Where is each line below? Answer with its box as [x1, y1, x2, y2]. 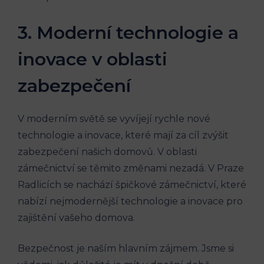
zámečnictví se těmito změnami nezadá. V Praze [18, 162, 244, 174]
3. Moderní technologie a [18, 21, 239, 44]
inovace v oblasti [18, 48, 167, 70]
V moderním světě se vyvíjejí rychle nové [18, 113, 210, 124]
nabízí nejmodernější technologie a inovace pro [18, 195, 243, 207]
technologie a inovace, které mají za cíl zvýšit [18, 129, 229, 141]
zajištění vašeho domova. [18, 212, 135, 223]
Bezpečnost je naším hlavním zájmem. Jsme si [18, 242, 234, 254]
